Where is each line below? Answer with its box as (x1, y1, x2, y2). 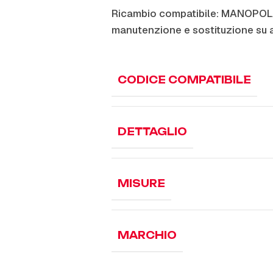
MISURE (118, 177, 165, 190)
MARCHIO (118, 229, 177, 241)
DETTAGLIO (118, 126, 187, 138)
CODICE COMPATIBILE (118, 74, 251, 86)
